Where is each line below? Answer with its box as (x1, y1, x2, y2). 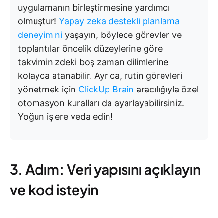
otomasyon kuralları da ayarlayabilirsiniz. (18, 98, 184, 109)
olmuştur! (18, 16, 59, 27)
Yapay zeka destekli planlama (59, 16, 180, 27)
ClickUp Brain (78, 84, 134, 95)
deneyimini (18, 30, 62, 40)
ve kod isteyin (10, 181, 98, 199)
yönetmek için (18, 84, 78, 95)
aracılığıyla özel (134, 84, 199, 95)
